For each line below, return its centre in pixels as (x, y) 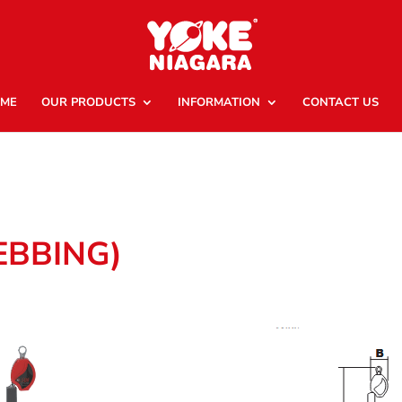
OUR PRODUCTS (88, 102)
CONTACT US (340, 102)
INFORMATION (218, 102)
